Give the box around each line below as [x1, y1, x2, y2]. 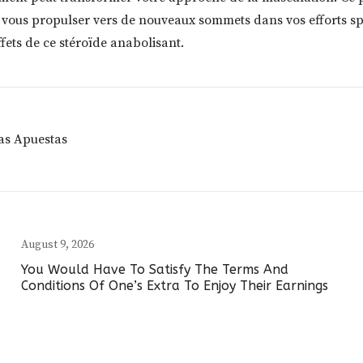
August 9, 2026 [21, 237, 95, 253]
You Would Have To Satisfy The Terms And [21, 262, 289, 278]
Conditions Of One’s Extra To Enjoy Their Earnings [21, 278, 329, 294]
